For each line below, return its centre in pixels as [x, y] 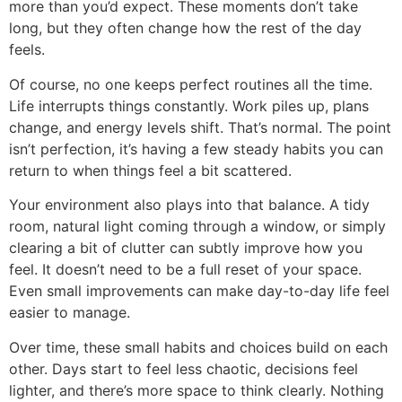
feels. [27, 50]
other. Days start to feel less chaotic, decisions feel [184, 368]
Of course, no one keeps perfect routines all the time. [191, 84]
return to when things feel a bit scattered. [150, 170]
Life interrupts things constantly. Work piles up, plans [189, 105]
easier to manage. [70, 313]
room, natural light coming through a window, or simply [197, 227]
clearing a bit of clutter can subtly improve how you [186, 248]
